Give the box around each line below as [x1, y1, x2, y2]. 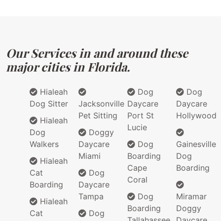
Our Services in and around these [6, 45, 188, 61]
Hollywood [176, 110, 217, 121]
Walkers [30, 139, 59, 149]
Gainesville [176, 139, 216, 149]
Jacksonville [78, 99, 124, 109]
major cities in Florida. [6, 59, 130, 75]
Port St [127, 110, 154, 121]
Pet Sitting [78, 110, 117, 121]
